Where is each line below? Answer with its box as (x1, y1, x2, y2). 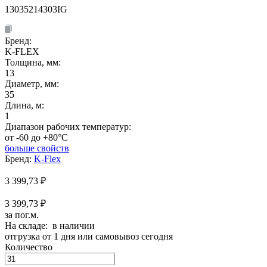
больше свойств (5, 142, 69, 153)
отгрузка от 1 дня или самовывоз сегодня (5, 231, 173, 241)
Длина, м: (5, 100, 44, 110)
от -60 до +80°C (5, 132, 68, 142)
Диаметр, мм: (5, 78, 59, 89)
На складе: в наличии (5, 220, 95, 231)
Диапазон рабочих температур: (5, 121, 131, 132)
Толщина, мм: (5, 57, 61, 67)
